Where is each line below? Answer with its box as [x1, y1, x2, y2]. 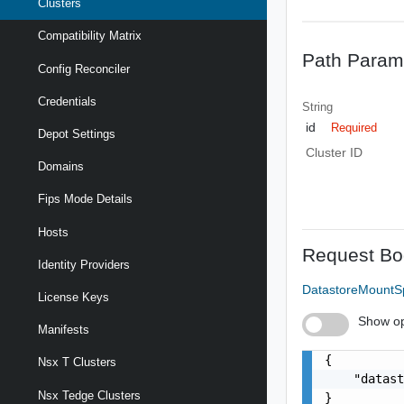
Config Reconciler [38, 61, 130, 76]
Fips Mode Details [38, 192, 133, 207]
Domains [38, 160, 84, 174]
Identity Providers [38, 257, 130, 271]
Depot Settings [38, 127, 115, 142]
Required [331, 121, 378, 134]
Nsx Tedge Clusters [38, 388, 141, 402]
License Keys [38, 289, 109, 304]
